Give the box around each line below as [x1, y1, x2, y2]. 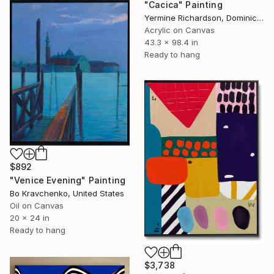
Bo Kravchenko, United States [10, 188, 124, 199]
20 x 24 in [10, 213, 50, 223]
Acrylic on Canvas [144, 25, 215, 35]
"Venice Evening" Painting [10, 175, 125, 186]
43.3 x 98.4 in [144, 37, 198, 48]
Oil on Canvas [10, 201, 64, 211]
